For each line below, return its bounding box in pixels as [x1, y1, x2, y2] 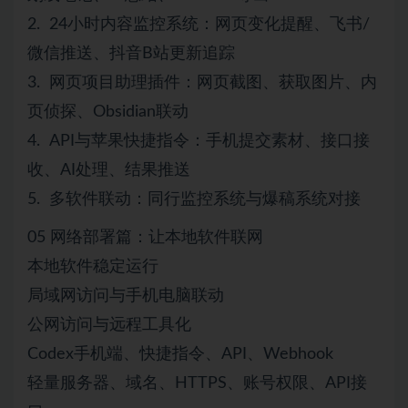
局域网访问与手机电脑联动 [27, 287, 224, 304]
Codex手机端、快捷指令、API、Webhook [27, 345, 333, 362]
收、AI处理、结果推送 [27, 161, 190, 178]
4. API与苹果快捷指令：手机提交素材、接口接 [27, 132, 370, 149]
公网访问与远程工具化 [27, 316, 191, 333]
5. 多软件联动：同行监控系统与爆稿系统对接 [27, 190, 361, 208]
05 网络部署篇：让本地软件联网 [27, 229, 263, 246]
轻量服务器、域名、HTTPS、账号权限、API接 [27, 374, 367, 392]
